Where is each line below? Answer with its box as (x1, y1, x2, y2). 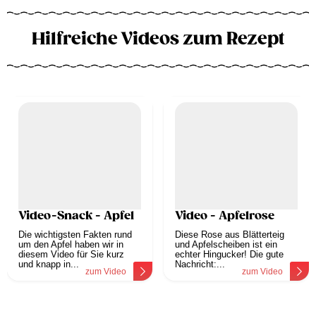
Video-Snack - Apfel (18, 209, 134, 224)
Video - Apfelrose (175, 209, 274, 224)
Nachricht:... (175, 259, 225, 270)
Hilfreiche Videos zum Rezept (32, 28, 284, 50)
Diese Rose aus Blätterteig (175, 229, 284, 241)
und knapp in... (18, 259, 79, 270)
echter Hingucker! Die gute (175, 249, 284, 260)
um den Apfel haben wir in (18, 239, 123, 250)
